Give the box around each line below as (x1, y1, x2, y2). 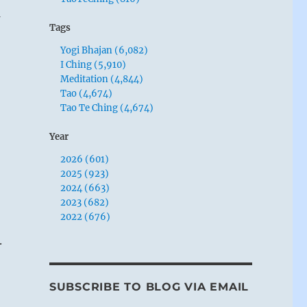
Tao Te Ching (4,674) (60, 101, 154, 114)
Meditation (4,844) (60, 73, 144, 85)
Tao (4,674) (60, 87, 113, 99)
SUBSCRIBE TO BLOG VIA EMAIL (49, 280, 249, 293)
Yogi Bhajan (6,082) (60, 44, 149, 56)
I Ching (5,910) (60, 58, 127, 71)
